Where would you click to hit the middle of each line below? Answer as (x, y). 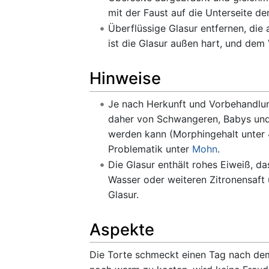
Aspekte (122, 229)
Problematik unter (150, 149)
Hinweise (125, 79)
